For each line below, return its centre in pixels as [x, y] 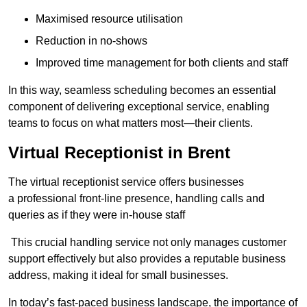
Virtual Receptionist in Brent [119, 153]
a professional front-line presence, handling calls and [136, 199]
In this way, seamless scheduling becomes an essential [142, 90]
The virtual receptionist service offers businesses [126, 182]
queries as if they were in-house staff [97, 215]
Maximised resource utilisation [109, 19]
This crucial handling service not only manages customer [147, 243]
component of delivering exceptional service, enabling [139, 107]
